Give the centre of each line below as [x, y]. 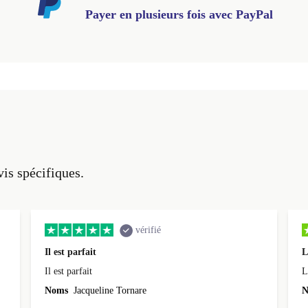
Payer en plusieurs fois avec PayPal [179, 14]
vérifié [148, 230]
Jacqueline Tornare [109, 291]
